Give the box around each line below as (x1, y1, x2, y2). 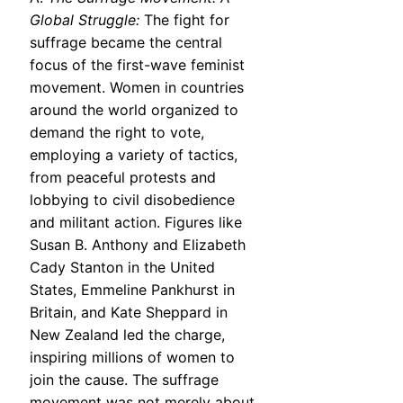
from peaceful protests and (30, 168, 216, 187)
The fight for (139, 11, 229, 30)
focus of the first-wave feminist (30, 56, 245, 75)
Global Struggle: (30, 11, 139, 30)
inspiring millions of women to (30, 348, 235, 367)
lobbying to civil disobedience (30, 191, 235, 210)
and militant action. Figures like (30, 213, 242, 232)
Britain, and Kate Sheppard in (30, 303, 228, 322)
